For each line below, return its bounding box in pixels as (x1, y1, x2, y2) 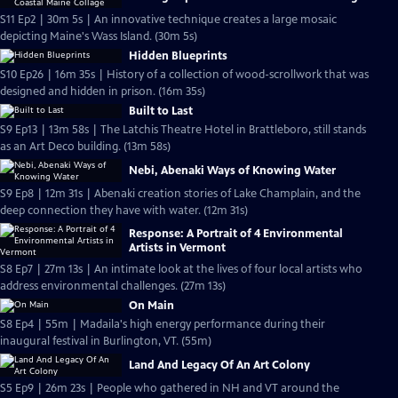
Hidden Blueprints (129, 49, 227, 63)
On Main (129, 298, 174, 313)
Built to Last (129, 104, 193, 118)
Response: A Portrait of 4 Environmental (129, 226, 343, 241)
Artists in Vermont (129, 240, 226, 255)
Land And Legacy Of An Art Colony (129, 358, 310, 372)
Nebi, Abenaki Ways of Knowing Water (129, 163, 336, 178)
